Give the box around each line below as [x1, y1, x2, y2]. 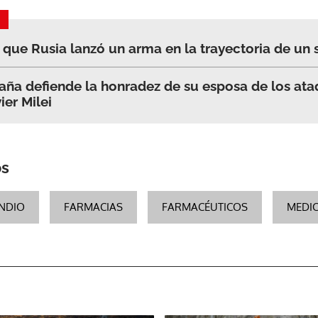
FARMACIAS [64, 199, 123, 214]
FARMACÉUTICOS [162, 199, 248, 214]
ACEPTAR [207, 34, 253, 48]
